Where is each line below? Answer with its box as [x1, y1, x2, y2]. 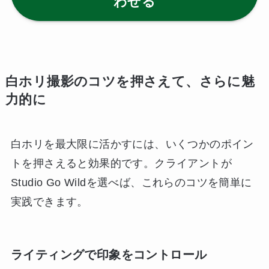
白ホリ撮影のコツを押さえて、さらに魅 [5, 73, 255, 89]
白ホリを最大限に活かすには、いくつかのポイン [10, 138, 254, 150]
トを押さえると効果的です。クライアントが [10, 157, 232, 169]
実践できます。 [10, 195, 88, 208]
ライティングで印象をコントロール [10, 247, 207, 261]
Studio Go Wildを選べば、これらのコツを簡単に [10, 176, 252, 189]
